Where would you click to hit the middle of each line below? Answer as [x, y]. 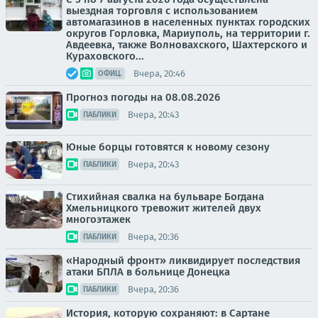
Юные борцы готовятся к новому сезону [168, 147]
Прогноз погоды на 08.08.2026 [143, 98]
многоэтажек [98, 220]
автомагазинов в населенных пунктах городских [188, 22]
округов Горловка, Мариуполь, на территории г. [188, 34]
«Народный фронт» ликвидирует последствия [183, 261]
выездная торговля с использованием [162, 11]
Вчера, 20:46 [159, 73]
